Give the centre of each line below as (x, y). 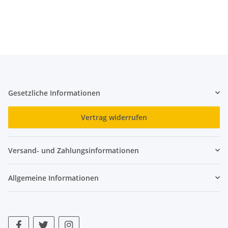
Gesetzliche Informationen (54, 93)
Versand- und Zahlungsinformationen (74, 150)
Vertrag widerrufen (114, 117)
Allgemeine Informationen (53, 178)
